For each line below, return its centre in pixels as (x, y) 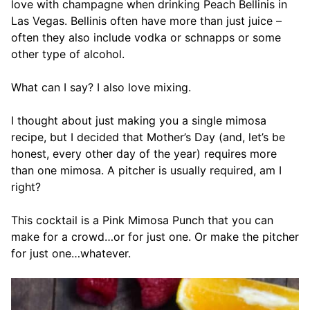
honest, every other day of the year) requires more (144, 154)
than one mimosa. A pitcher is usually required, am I (146, 171)
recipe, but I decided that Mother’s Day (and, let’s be (148, 137)
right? (26, 187)
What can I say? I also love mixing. (101, 88)
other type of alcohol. (68, 54)
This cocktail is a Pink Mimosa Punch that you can (142, 220)
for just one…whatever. (71, 254)
